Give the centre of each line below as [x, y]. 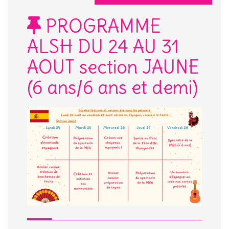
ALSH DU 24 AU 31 [103, 47]
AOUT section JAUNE [113, 67]
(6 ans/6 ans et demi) [112, 87]
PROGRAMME [101, 26]
